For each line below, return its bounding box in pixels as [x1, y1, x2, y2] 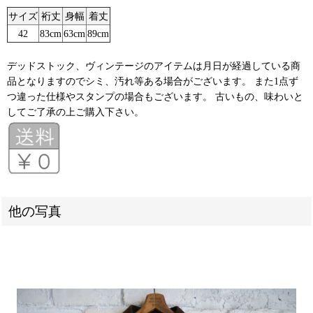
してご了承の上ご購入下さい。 [7, 105, 144, 117]
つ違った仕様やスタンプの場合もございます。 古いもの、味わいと [7, 90, 303, 102]
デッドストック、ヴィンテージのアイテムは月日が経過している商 [7, 59, 300, 71]
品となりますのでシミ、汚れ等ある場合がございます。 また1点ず [7, 75, 298, 87]
